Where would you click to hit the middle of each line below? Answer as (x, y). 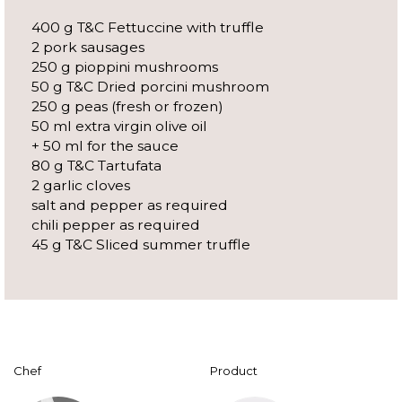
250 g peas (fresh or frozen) (127, 107)
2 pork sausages (88, 48)
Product (234, 371)
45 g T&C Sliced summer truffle (141, 245)
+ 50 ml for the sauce (105, 146)
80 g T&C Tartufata (96, 166)
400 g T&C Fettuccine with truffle (148, 28)
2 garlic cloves (81, 186)
